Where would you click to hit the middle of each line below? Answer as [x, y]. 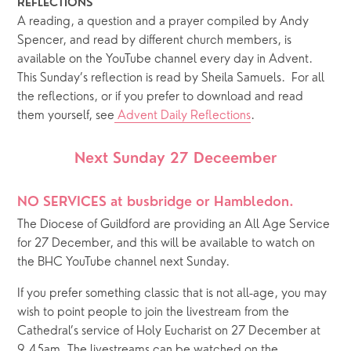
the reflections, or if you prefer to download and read [161, 98]
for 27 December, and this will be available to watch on [166, 243]
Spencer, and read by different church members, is [155, 41]
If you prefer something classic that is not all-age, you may [172, 293]
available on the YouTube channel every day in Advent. [165, 60]
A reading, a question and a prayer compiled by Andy [163, 22]
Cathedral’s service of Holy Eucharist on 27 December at [169, 331]
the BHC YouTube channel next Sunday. [124, 262]
